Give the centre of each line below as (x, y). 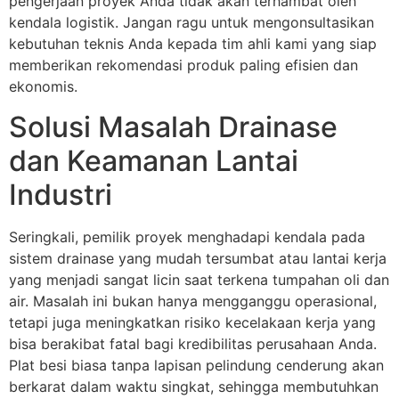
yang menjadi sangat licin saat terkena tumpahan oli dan (199, 279)
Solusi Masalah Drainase (173, 126)
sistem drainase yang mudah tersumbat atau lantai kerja (198, 258)
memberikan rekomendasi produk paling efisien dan (183, 65)
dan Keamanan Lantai (154, 160)
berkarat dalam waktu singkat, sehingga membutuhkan (194, 386)
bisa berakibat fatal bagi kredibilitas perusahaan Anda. (193, 343)
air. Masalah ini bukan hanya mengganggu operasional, (193, 301)
